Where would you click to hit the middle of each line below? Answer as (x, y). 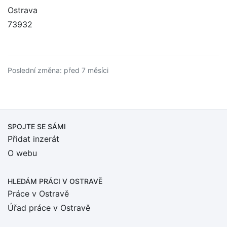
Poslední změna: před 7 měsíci (58, 70)
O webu (22, 153)
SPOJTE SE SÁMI (37, 126)
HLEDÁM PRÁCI (35, 181)
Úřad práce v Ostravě (49, 208)
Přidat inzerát (33, 139)
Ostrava (23, 10)
